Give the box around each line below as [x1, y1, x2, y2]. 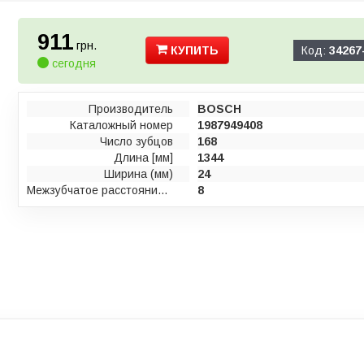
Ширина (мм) [104, 167, 174, 180]
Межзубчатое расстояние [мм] [158, 184, 169, 197]
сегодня [49, 57, 97, 70]
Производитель [89, 102, 174, 115]
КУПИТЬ [167, 44, 219, 57]
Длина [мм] [114, 151, 174, 164]
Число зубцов [100, 135, 174, 148]
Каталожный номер [70, 119, 174, 132]
